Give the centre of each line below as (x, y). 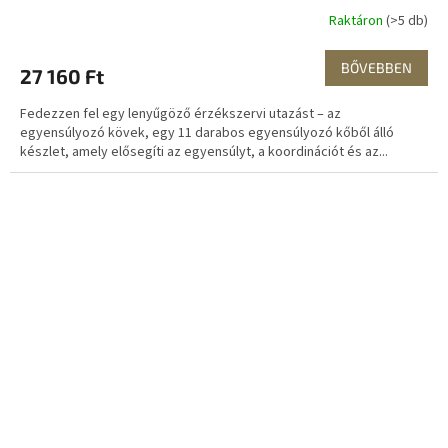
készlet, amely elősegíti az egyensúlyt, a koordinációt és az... (204, 152)
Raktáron (357, 20)
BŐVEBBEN (376, 68)
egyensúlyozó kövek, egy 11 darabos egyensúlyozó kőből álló (207, 133)
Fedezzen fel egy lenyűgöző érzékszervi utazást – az (180, 114)
